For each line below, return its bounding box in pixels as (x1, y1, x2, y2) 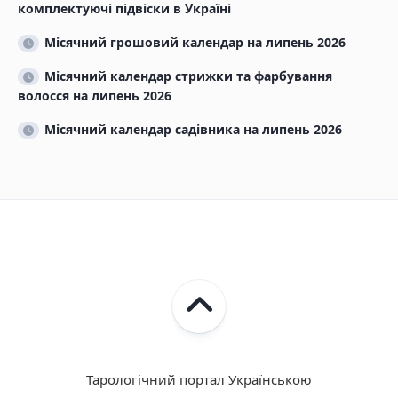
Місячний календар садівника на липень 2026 (44, 121, 342, 139)
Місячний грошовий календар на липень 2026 (44, 34, 346, 52)
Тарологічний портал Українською (86, 370, 312, 389)
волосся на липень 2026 (18, 87, 171, 105)
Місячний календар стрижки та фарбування (44, 68, 332, 85)
